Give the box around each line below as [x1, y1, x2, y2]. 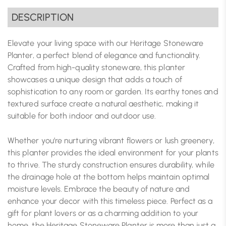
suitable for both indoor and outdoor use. [8, 110, 156, 121]
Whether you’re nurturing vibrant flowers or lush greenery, [8, 135, 214, 145]
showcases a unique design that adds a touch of [8, 74, 182, 84]
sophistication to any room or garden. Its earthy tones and [8, 86, 218, 96]
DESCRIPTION [12, 11, 74, 23]
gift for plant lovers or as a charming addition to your [8, 208, 199, 218]
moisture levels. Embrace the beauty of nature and [8, 184, 190, 194]
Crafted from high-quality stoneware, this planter [8, 62, 185, 72]
